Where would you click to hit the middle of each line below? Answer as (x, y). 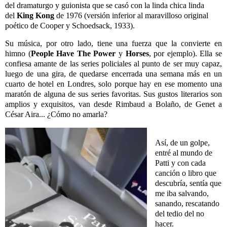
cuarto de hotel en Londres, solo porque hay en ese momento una (113, 84)
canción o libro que (185, 173)
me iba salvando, (182, 194)
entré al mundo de (183, 153)
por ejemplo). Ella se (188, 54)
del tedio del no (179, 214)
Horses (137, 54)
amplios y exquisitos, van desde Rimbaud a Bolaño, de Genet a (113, 104)
